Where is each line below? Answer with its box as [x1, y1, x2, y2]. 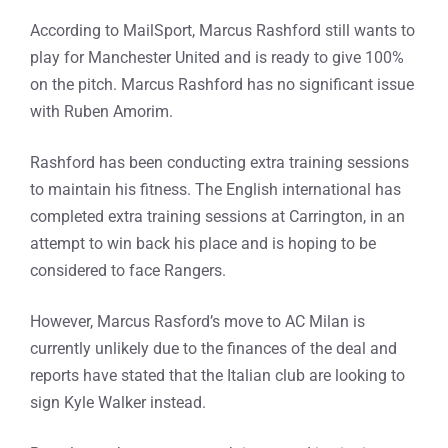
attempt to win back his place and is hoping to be [30, 234, 376, 253]
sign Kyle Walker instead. [30, 393, 206, 412]
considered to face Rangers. [30, 261, 226, 280]
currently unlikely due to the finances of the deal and [30, 339, 397, 358]
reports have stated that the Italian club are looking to [30, 366, 405, 385]
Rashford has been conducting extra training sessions [30, 153, 409, 172]
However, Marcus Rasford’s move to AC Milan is [30, 312, 365, 331]
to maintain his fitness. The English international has [30, 180, 401, 199]
